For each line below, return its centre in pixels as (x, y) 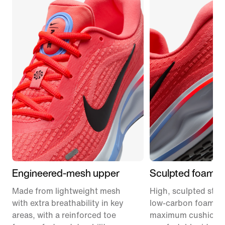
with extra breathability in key (68, 203)
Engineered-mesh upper (66, 173)
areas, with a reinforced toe (64, 215)
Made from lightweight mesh (66, 191)
